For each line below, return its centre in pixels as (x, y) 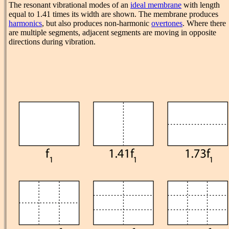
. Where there (204, 24)
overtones (167, 24)
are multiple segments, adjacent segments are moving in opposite (112, 33)
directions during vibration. (52, 42)
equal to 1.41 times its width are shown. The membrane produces (113, 14)
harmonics (25, 24)
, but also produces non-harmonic (97, 24)
